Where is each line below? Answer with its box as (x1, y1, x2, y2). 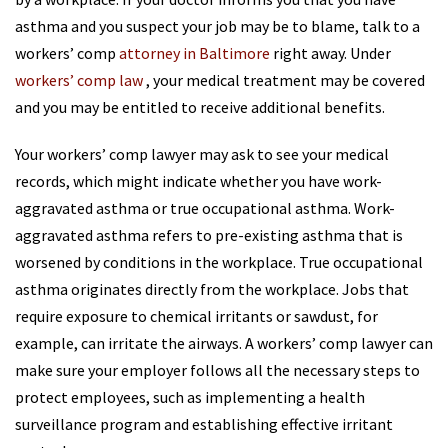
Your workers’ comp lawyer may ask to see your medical (15, 144, 389, 164)
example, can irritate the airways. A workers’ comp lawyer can (15, 333, 433, 353)
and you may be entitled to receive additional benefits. (15, 97, 385, 117)
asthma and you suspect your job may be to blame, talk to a (15, 16, 420, 36)
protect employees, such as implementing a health (15, 387, 365, 407)
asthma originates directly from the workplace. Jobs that (15, 279, 409, 299)
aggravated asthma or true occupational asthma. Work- (15, 198, 395, 218)
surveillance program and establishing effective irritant (15, 414, 393, 434)
